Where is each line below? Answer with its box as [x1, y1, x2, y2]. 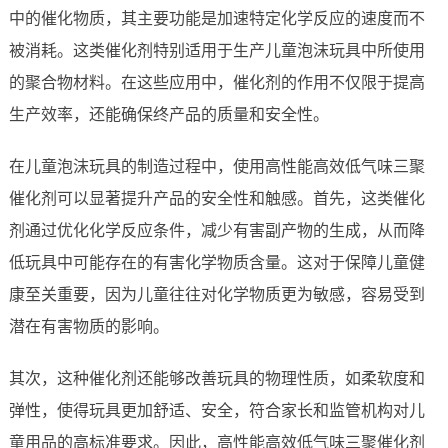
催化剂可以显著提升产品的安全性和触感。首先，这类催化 [8, 190, 425, 208]
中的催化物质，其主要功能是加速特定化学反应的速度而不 [8, 10, 425, 28]
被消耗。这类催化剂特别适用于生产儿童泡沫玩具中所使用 [8, 42, 425, 60]
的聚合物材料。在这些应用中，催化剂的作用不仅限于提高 [8, 74, 425, 92]
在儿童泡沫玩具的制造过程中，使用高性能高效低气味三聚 [8, 158, 425, 176]
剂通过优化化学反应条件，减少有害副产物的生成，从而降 [8, 222, 425, 240]
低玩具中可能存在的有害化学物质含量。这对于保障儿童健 [8, 254, 425, 272]
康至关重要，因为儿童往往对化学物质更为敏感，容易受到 [8, 286, 425, 304]
